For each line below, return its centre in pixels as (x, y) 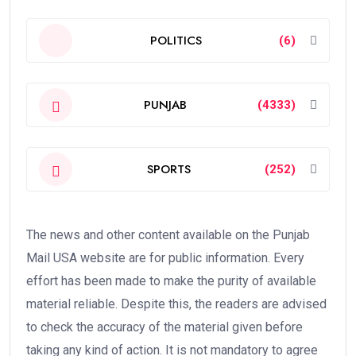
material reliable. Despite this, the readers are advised (176, 304)
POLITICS (176, 40)
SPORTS (168, 169)
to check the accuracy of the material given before (164, 327)
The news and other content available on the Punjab (168, 235)
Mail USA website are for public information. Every (165, 258)
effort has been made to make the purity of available (171, 281)
